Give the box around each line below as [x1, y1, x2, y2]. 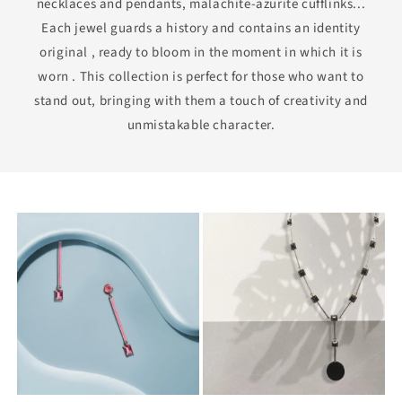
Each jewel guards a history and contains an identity [41, 18, 361, 38]
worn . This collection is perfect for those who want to [38, 66, 364, 86]
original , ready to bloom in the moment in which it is [39, 42, 363, 62]
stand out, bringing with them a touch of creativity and [33, 91, 368, 110]
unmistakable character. [127, 115, 275, 135]
